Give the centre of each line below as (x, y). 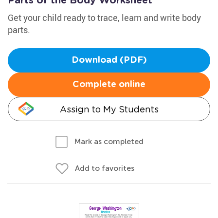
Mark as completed (109, 141)
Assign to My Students (109, 109)
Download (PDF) (109, 60)
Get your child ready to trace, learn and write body (104, 18)
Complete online (109, 85)
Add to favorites (105, 168)
